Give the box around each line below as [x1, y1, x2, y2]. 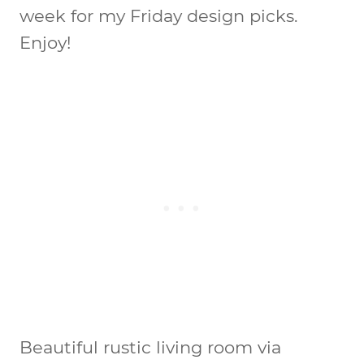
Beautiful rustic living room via [19, 336, 281, 357]
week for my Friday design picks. [19, 5, 297, 26]
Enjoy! [19, 32, 71, 53]
